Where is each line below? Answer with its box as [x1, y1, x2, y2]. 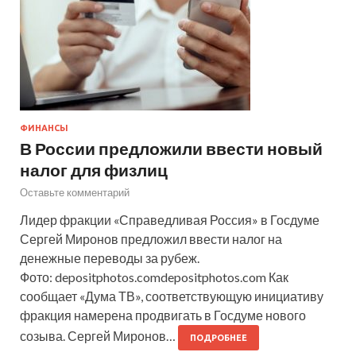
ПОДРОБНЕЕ [190, 332, 247, 342]
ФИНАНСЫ [20, 122, 68, 133]
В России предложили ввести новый [20, 137, 323, 158]
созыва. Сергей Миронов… [20, 327, 178, 343]
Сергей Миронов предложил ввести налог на [20, 230, 282, 246]
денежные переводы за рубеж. [20, 250, 199, 265]
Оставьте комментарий [20, 185, 130, 199]
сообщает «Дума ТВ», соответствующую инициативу [20, 288, 323, 304]
